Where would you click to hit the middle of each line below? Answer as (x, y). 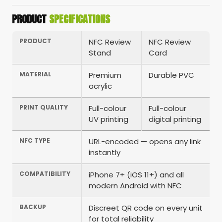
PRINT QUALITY (44, 108)
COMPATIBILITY (45, 174)
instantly (105, 153)
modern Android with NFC (135, 186)
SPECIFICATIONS (80, 19)
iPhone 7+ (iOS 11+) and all (136, 175)
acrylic (100, 86)
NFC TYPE (35, 141)
